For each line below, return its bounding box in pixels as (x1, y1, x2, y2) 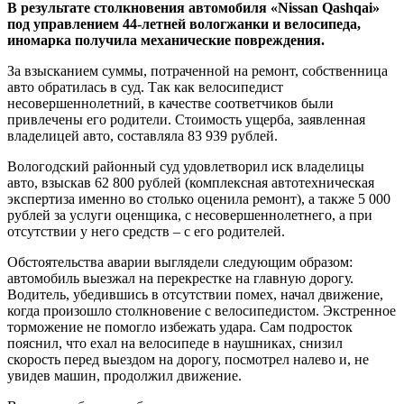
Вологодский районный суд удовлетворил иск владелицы (7, 158, 364, 174)
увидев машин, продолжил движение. (7, 367, 242, 383)
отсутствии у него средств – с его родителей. (7, 223, 285, 239)
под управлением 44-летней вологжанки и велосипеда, (7, 15, 361, 32)
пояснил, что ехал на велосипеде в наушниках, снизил (7, 335, 343, 351)
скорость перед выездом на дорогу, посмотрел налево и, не (7, 351, 369, 367)
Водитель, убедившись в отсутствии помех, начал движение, (7, 286, 383, 302)
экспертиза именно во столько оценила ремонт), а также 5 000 (7, 190, 390, 207)
